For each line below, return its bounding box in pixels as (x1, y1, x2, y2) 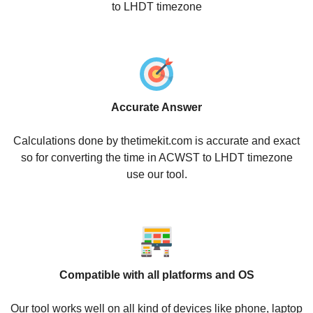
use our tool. (126, 168, 187, 180)
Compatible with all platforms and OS (59, 269, 254, 281)
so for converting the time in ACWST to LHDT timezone (20, 152, 293, 163)
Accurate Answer (111, 101, 202, 113)
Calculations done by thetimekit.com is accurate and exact (13, 135, 300, 147)
